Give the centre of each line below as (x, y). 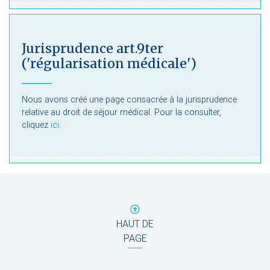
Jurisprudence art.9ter (93, 49)
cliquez (36, 125)
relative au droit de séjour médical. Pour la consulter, (121, 112)
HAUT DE (135, 224)
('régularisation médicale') (109, 64)
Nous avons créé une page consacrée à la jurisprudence (129, 100)
